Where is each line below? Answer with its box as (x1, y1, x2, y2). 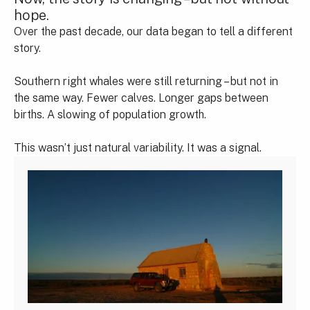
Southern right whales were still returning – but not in (14, 75, 278, 89)
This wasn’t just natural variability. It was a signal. (14, 141, 262, 155)
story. (14, 42, 41, 55)
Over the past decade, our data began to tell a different (14, 25, 293, 39)
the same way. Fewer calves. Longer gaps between (14, 91, 268, 105)
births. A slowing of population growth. (14, 108, 206, 122)
